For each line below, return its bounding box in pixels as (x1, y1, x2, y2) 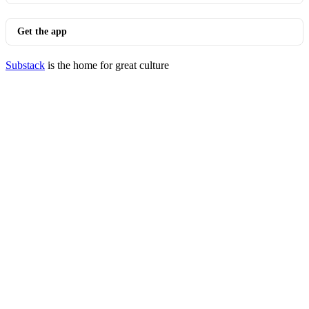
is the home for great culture (45, 59, 169, 71)
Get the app (17, 26, 67, 37)
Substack (6, 59, 45, 71)
